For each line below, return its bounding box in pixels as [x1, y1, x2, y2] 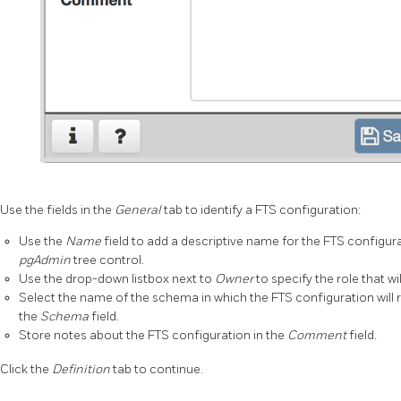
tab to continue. [113, 362, 203, 378]
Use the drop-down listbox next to [19, 271, 215, 287]
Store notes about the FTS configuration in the [19, 328, 287, 344]
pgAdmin [19, 252, 73, 269]
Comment [287, 328, 349, 344]
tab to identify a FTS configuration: [164, 202, 361, 218]
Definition [52, 362, 113, 378]
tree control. [73, 252, 144, 269]
